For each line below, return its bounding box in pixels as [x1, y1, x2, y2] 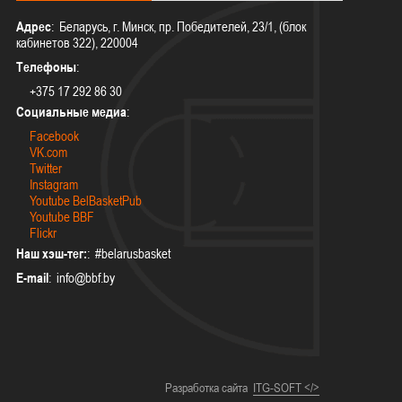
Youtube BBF [30, 208, 95, 224]
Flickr [30, 224, 57, 240]
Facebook [30, 127, 80, 144]
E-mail [16, 269, 49, 285]
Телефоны [16, 58, 77, 74]
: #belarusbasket [87, 245, 171, 261]
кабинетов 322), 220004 [16, 34, 139, 50]
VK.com [30, 144, 68, 160]
